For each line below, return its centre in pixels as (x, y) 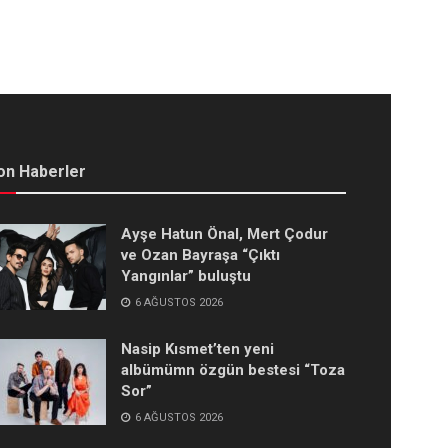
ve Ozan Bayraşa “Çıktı (200, 255)
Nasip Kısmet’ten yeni (197, 349)
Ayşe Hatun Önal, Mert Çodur (224, 234)
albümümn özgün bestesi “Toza (233, 370)
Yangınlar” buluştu (186, 276)
